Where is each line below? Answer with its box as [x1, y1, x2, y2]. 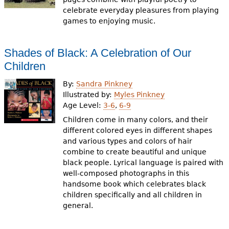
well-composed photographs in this [63, 169, 190, 177]
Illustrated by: [63, 90, 114, 99]
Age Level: [63, 101, 104, 109]
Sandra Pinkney [76, 79, 133, 88]
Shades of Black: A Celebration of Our [4, 47, 191, 59]
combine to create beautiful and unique [63, 148, 207, 156]
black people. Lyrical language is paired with [63, 158, 224, 167]
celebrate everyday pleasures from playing [63, 6, 219, 14]
